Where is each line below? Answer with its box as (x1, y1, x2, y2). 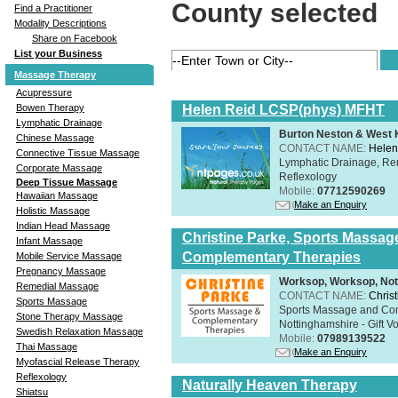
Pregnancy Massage (16, 265, 106, 276)
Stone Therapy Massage (16, 310, 123, 322)
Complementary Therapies (182, 249, 361, 265)
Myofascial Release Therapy (16, 355, 139, 367)
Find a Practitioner (14, 2, 92, 13)
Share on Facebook (32, 32, 117, 44)
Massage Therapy (14, 68, 96, 80)
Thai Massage (16, 340, 77, 352)
